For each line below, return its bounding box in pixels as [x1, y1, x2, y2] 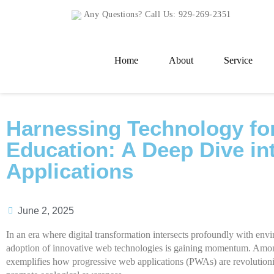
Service [223, 55, 253, 65]
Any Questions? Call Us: [81, 10, 179, 19]
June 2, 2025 [18, 206, 74, 216]
